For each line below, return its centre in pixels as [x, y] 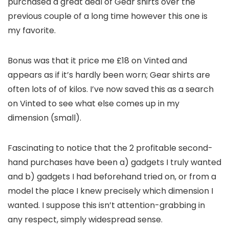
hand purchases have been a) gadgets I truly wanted [114, 162]
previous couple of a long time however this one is [108, 16]
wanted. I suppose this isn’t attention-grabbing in [106, 205]
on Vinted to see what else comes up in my [94, 104]
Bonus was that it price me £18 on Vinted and [97, 61]
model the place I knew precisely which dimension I [110, 191]
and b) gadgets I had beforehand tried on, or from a [112, 177]
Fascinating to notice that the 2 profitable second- [110, 148]
